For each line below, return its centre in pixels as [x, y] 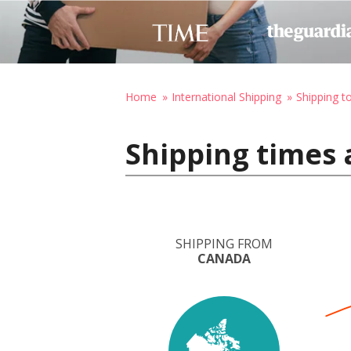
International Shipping [226, 97]
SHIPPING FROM [224, 244]
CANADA [224, 259]
